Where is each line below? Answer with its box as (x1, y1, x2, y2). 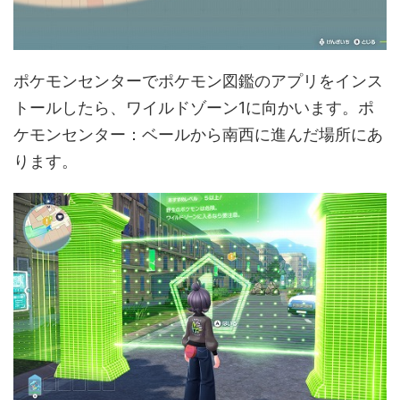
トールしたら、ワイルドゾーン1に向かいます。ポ (13, 98, 374, 118)
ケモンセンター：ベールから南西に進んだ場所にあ (13, 125, 383, 145)
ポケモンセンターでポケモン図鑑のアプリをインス (13, 71, 383, 91)
